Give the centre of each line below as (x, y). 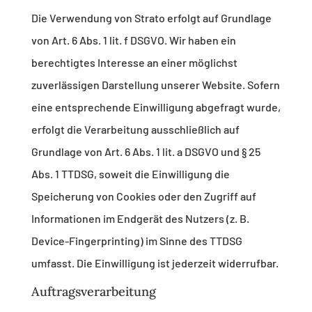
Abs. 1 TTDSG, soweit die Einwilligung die (130, 174)
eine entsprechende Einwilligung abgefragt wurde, (156, 107)
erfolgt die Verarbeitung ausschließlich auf (135, 130)
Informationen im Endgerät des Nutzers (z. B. (140, 219)
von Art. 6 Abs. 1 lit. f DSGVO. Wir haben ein (133, 40)
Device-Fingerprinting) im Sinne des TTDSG (136, 241)
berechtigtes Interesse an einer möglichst (134, 63)
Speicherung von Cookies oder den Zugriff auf (143, 196)
